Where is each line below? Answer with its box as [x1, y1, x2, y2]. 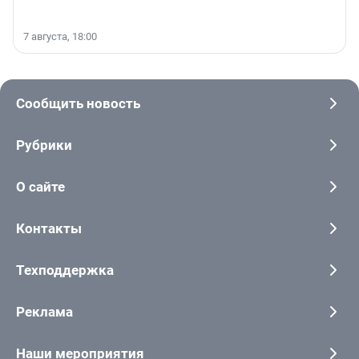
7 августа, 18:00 [23, 30, 97, 43]
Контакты [16, 220, 82, 237]
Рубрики [16, 137, 72, 154]
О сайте [16, 179, 65, 196]
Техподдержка [16, 262, 114, 279]
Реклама [16, 304, 73, 321]
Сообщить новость [16, 95, 140, 112]
